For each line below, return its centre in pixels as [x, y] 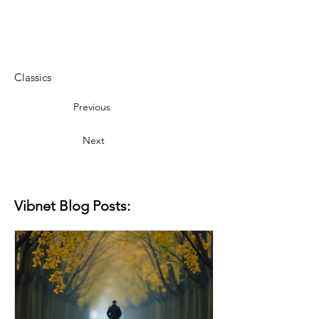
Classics [33, 77]
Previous [92, 106]
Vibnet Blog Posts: [72, 205]
